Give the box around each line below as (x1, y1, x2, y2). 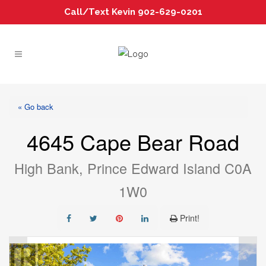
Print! (180, 212, 199, 224)
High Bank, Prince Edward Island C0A (14, 158, 252, 178)
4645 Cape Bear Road (27, 126, 239, 157)
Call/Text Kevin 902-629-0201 (64, 7, 202, 17)
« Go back (18, 101, 53, 112)
